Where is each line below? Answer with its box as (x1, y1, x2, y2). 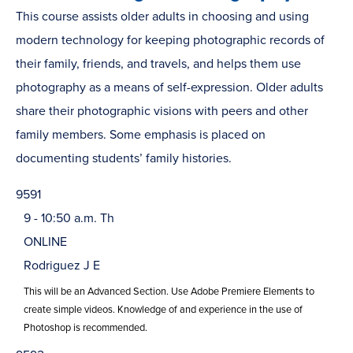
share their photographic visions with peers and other (16, 102, 308, 119)
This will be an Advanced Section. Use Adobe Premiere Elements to (24, 284, 314, 298)
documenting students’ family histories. (16, 150, 232, 166)
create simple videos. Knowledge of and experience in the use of (24, 303, 303, 316)
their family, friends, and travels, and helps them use (16, 55, 301, 72)
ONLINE (24, 233, 67, 250)
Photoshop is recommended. (24, 321, 147, 334)
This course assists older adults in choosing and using (16, 8, 309, 24)
